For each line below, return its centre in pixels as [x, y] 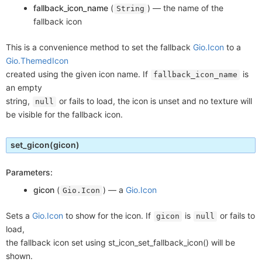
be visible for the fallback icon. [64, 115]
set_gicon [30, 145]
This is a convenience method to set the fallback [99, 47]
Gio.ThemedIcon [37, 61]
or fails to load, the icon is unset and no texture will [154, 101]
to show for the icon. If [108, 216]
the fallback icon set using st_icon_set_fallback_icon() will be [120, 243]
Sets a [19, 216]
